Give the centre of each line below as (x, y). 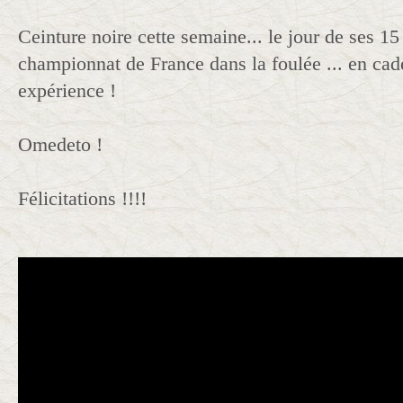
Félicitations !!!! (82, 198)
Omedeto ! (60, 144)
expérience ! (70, 90)
